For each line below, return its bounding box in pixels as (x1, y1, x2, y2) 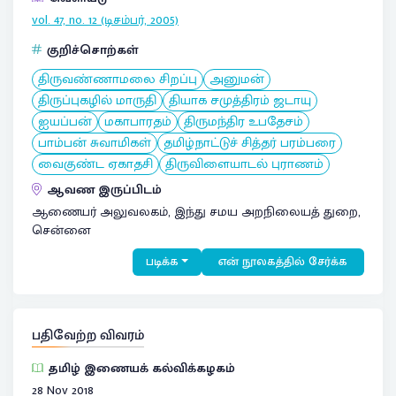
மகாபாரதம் (104, 110, 171, 133)
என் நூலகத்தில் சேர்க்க (218, 251, 347, 271)
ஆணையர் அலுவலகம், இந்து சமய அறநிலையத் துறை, (32, 201, 361, 223)
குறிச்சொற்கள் (47, 39, 138, 61)
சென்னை (32, 219, 90, 241)
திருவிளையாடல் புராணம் (165, 152, 324, 175)
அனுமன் (209, 67, 264, 90)
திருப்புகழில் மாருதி (38, 88, 156, 111)
